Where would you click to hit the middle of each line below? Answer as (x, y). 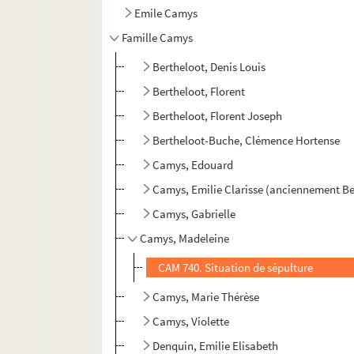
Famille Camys (158, 38)
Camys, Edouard (193, 165)
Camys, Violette (191, 322)
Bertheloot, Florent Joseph (218, 116)
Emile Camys (166, 13)
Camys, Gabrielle (194, 214)
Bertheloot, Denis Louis (211, 67)
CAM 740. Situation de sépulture (236, 268)
